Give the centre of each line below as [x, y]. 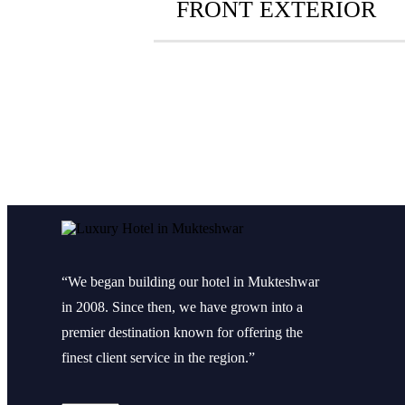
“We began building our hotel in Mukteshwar [190, 282]
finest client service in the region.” [158, 358]
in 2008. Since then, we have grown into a [182, 307]
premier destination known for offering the [182, 333]
